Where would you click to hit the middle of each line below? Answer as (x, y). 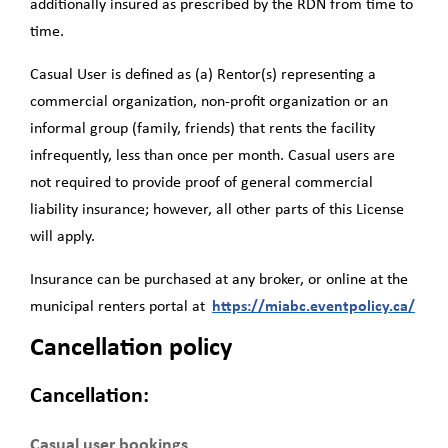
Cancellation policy (131, 348)
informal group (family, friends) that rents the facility (202, 128)
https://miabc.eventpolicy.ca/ (313, 306)
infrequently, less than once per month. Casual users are (212, 155)
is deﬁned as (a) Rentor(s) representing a (241, 74)
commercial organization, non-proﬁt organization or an (209, 101)
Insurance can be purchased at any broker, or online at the (219, 279)
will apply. (64, 236)
